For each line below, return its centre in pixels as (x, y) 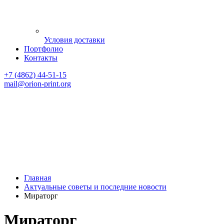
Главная (37, 178)
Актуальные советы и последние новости (95, 187)
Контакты (41, 58)
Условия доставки (74, 40)
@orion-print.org (44, 84)
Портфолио (43, 49)
